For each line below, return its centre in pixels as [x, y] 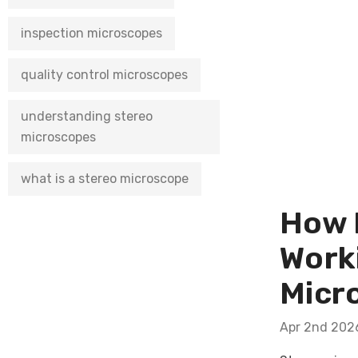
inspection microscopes [91, 33]
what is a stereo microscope [105, 179]
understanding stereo [87, 116]
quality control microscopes [104, 75]
